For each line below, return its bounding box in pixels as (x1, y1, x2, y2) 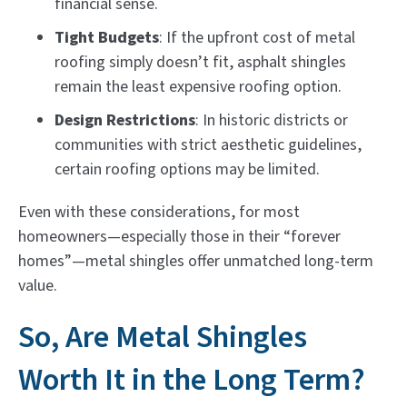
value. (18, 273, 57, 297)
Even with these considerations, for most (18, 200, 300, 223)
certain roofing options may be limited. (55, 157, 320, 181)
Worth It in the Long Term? (18, 357, 365, 402)
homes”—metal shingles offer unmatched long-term (18, 249, 373, 273)
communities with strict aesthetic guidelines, (55, 133, 362, 156)
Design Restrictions (55, 108, 195, 132)
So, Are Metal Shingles (18, 314, 307, 360)
